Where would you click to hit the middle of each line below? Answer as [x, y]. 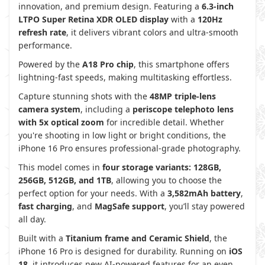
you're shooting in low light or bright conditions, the [122, 135]
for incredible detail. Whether [164, 122]
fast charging [45, 206]
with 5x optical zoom [61, 122]
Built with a [42, 238]
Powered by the [50, 64]
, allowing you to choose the [167, 180]
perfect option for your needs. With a [93, 193]
